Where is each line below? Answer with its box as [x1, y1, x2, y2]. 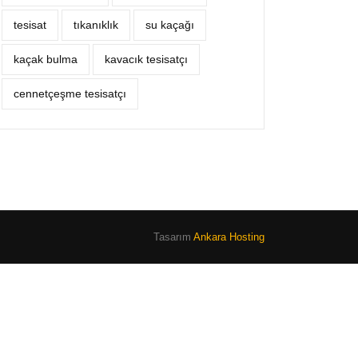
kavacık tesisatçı [105, 53, 188, 66]
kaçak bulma [14, 53, 78, 66]
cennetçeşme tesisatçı [14, 87, 126, 100]
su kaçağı [145, 18, 194, 31]
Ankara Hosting [193, 231, 265, 243]
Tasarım [153, 231, 193, 243]
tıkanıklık [74, 18, 118, 31]
